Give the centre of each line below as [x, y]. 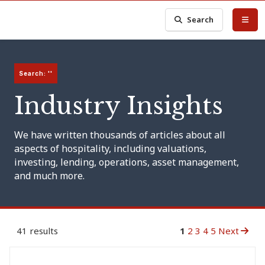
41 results [37, 231]
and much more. [49, 176]
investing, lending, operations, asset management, [127, 162]
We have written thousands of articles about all [120, 135]
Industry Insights [119, 106]
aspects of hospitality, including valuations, [110, 148]
